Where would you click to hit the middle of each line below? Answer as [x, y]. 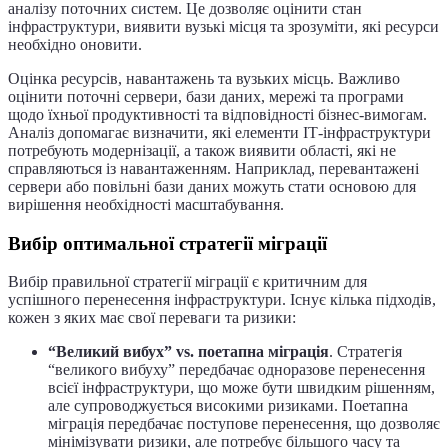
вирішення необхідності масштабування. [146, 204]
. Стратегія [365, 352]
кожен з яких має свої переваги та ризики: [152, 318]
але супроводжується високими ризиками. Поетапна [228, 406]
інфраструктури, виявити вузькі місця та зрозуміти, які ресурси [223, 26]
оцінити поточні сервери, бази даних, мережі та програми [206, 96]
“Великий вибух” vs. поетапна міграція [188, 352]
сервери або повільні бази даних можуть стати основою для [212, 186]
